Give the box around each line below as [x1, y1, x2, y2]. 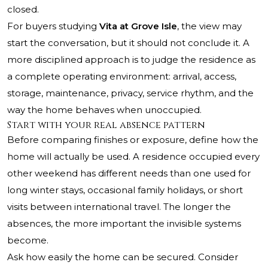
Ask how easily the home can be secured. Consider [7, 251, 238, 263]
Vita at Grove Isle [99, 20, 177, 32]
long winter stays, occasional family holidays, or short [7, 184, 243, 196]
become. [7, 234, 48, 246]
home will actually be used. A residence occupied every [7, 151, 260, 163]
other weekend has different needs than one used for [7, 167, 251, 179]
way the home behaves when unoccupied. [7, 104, 202, 116]
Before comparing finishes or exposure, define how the [7, 134, 258, 146]
